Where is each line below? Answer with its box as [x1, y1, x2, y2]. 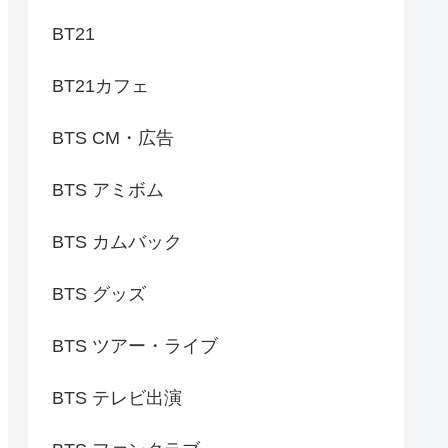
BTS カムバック [52, 231, 182, 252]
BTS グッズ [52, 283, 146, 304]
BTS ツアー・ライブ [52, 335, 218, 356]
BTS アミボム [52, 179, 164, 200]
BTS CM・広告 [52, 127, 174, 148]
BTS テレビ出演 [52, 387, 182, 408]
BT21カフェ [52, 75, 149, 96]
